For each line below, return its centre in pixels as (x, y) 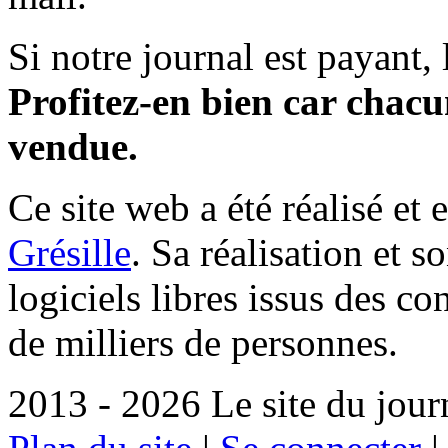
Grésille (69, 253)
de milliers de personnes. (203, 343)
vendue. (73, 147)
